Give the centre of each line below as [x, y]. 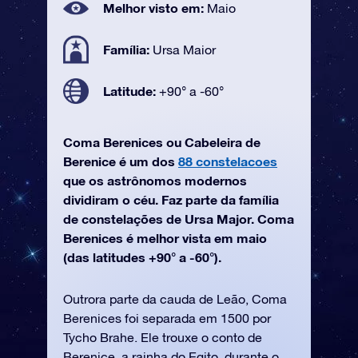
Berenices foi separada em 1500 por [167, 318]
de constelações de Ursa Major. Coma [179, 219]
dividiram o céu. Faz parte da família [171, 199]
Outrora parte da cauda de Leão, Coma [175, 299]
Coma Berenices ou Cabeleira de [162, 142]
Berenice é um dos [121, 161]
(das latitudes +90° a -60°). [142, 257]
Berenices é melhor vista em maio [165, 238]
